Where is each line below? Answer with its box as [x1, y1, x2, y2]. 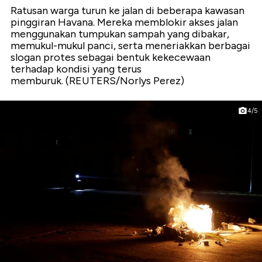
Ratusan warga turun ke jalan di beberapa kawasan [11, 4, 244, 17]
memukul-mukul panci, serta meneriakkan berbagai [11, 39, 250, 52]
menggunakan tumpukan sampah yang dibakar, [11, 27, 229, 40]
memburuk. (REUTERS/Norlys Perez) [11, 74, 184, 87]
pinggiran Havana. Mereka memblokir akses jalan [11, 15, 238, 29]
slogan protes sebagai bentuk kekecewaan [11, 50, 211, 64]
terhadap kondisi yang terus [11, 62, 142, 75]
